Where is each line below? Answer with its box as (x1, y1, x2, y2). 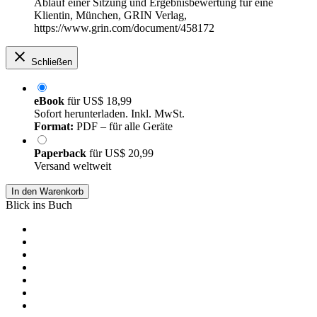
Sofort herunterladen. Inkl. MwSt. (34, 108, 185, 120)
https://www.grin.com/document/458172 (34, 22, 214, 35)
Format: (34, 120, 74, 133)
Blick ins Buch (6, 199, 72, 212)
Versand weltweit (34, 160, 111, 173)
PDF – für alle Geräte (74, 120, 173, 133)
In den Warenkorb (11, 186, 83, 197)
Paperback (34, 147, 89, 160)
